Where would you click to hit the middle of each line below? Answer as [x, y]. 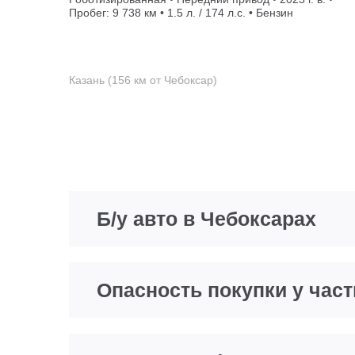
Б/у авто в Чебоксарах [206, 219]
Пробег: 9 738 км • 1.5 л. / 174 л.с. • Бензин [181, 13]
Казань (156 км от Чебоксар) [143, 80]
